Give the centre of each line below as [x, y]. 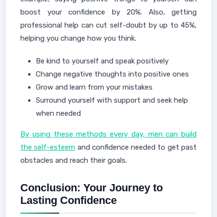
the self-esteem [48, 147]
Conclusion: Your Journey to [92, 187]
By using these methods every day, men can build [108, 134]
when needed [58, 113]
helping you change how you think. [78, 38]
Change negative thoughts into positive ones [112, 74]
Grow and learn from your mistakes [94, 87]
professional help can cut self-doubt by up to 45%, [108, 25]
